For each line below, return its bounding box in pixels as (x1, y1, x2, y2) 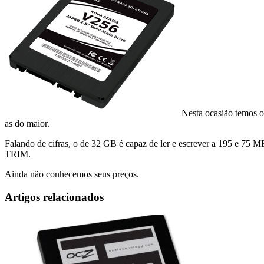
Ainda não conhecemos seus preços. (5, 169, 139, 179)
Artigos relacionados (5, 190, 104, 203)
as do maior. (5, 118, 49, 128)
